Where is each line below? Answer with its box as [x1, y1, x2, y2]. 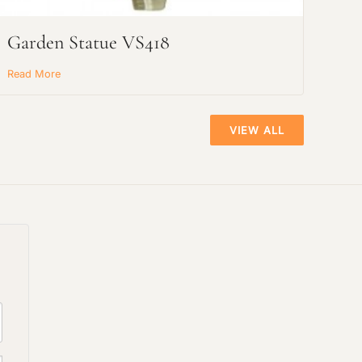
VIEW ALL [229, 124, 284, 137]
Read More [7, 68, 61, 81]
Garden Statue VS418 [7, 30, 170, 54]
